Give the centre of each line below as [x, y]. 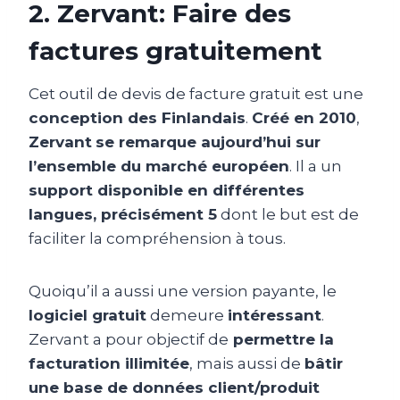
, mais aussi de [247, 363]
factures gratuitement [175, 50]
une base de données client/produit [174, 387]
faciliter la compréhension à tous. [157, 238]
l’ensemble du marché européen [159, 166]
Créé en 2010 [304, 117]
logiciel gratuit [87, 315]
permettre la [281, 339]
